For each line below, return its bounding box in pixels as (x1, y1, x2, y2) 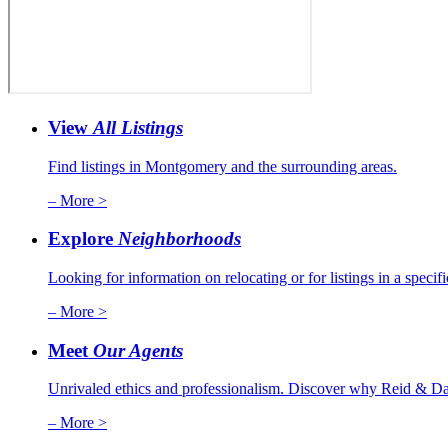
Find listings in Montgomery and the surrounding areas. (48, 157, 397, 175)
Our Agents (93, 339, 183, 361)
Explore (48, 228, 118, 250)
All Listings (93, 116, 183, 138)
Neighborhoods (118, 228, 241, 250)
